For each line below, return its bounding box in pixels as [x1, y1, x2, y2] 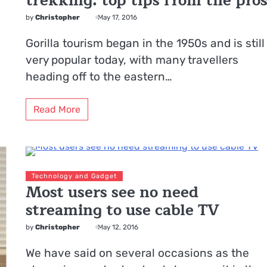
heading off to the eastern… [26, 70, 173, 84]
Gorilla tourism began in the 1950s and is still [26, 36, 265, 51]
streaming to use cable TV [26, 197, 220, 223]
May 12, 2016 [98, 222, 139, 231]
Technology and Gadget [32, 172, 117, 180]
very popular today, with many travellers [26, 53, 239, 67]
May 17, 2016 [98, 13, 138, 22]
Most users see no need [26, 179, 199, 205]
